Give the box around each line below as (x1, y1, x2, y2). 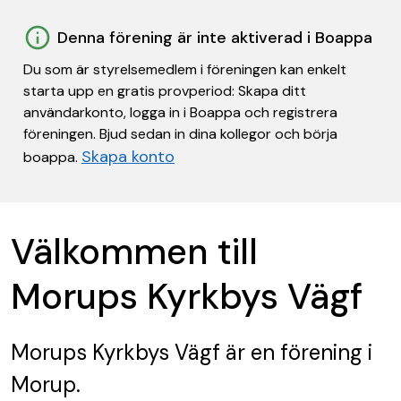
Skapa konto (81, 146, 175, 167)
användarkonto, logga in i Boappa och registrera (23, 103, 337, 122)
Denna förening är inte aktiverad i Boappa (57, 27, 372, 48)
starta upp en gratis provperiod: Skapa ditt (23, 81, 306, 100)
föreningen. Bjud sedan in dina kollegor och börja (23, 124, 337, 143)
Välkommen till (11, 228, 258, 275)
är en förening (220, 338, 363, 366)
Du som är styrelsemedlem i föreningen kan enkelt (23, 60, 346, 79)
